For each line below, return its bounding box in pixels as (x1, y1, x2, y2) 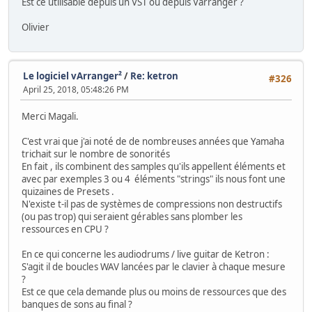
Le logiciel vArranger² (23, 70, 122, 83)
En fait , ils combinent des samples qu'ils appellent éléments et (22, 159, 286, 173)
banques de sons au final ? (22, 297, 132, 311)
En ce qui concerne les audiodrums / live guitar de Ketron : (22, 247, 270, 260)
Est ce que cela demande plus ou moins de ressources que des (22, 285, 286, 298)
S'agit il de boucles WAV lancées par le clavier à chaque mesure (22, 260, 286, 273)
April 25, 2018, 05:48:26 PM (23, 84, 129, 96)
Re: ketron (130, 70, 178, 83)
